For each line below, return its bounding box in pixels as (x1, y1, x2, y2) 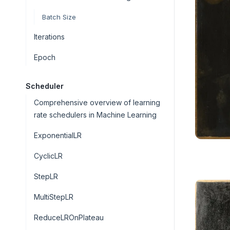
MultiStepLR (34, 193, 73, 201)
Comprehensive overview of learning (34, 98, 160, 107)
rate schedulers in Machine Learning (34, 110, 157, 119)
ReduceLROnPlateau (34, 213, 104, 222)
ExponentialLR (34, 131, 82, 140)
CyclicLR (34, 151, 63, 160)
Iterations (34, 32, 65, 41)
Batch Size (42, 13, 76, 21)
